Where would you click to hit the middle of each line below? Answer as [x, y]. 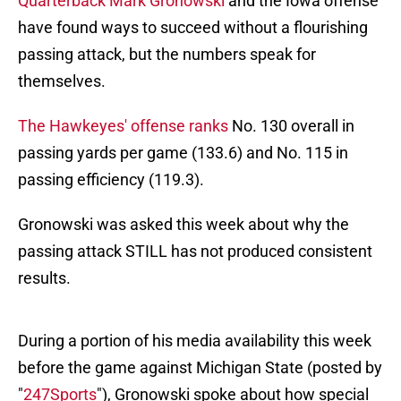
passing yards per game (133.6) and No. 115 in [183, 153]
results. [44, 278]
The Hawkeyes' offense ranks [123, 126]
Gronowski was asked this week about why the [183, 225]
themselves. [62, 81]
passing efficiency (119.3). [111, 180]
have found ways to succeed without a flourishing [193, 28]
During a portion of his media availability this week [195, 341]
